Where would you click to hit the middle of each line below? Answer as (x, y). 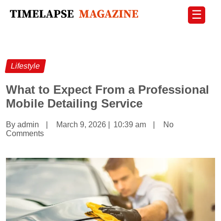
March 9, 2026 (81, 125)
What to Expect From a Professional (108, 90)
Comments (25, 134)
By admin (22, 125)
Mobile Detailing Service (74, 104)
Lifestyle (25, 66)
